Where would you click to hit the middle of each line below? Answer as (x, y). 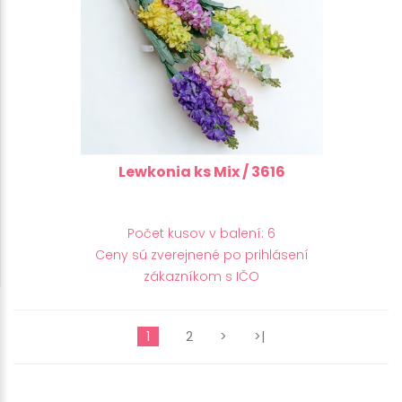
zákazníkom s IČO (201, 276)
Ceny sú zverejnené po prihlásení (201, 254)
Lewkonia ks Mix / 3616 (201, 171)
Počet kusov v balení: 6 (201, 233)
